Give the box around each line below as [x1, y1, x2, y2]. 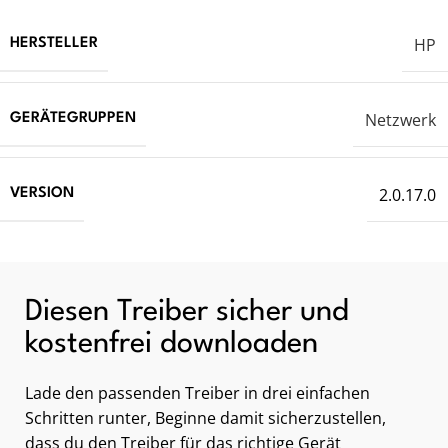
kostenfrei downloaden [25, 330, 318, 360]
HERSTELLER [10, 36, 98, 52]
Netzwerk [365, 108, 436, 131]
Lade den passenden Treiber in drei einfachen [25, 382, 370, 405]
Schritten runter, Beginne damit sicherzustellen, [25, 407, 386, 430]
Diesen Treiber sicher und [25, 298, 349, 328]
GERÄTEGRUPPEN [10, 111, 136, 127]
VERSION [10, 186, 74, 202]
